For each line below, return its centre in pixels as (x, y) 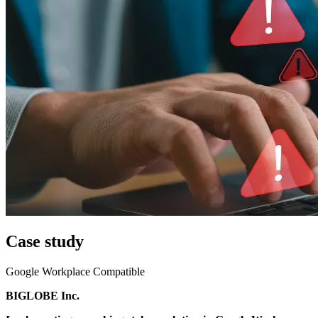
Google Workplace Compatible (75, 272)
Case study (45, 242)
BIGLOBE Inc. (43, 296)
